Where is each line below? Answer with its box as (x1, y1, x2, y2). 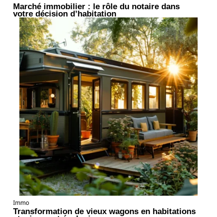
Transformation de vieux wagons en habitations (13, 206, 196, 216)
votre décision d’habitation (13, 9, 116, 18)
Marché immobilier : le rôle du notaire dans (13, 1, 180, 11)
